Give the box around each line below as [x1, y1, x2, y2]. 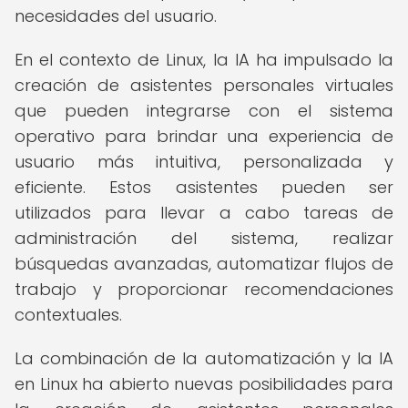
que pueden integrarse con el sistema [15, 99, 393, 122]
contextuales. [15, 303, 122, 326]
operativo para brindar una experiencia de [15, 125, 393, 148]
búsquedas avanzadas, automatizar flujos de [15, 252, 393, 275]
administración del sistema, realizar [15, 227, 393, 250]
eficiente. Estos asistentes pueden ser [15, 176, 393, 199]
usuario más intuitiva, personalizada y [15, 150, 393, 173]
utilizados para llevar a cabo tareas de [15, 201, 393, 224]
